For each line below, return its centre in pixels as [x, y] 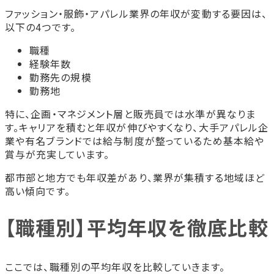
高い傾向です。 [38, 191]
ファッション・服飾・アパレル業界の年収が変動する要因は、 [136, 13]
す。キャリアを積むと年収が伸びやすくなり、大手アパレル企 [137, 127]
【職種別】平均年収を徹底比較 [137, 227]
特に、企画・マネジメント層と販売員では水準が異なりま [131, 113]
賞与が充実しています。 [57, 154]
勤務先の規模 [61, 77]
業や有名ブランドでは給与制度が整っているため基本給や [135, 140]
